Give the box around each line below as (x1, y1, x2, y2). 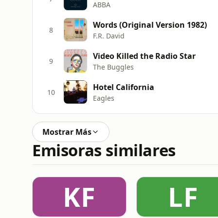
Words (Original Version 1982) (93, 19, 207, 30)
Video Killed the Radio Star (93, 50, 196, 61)
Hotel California (93, 81, 154, 92)
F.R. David (93, 31, 125, 40)
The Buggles (93, 62, 134, 72)
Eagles (93, 93, 114, 103)
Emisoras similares (32, 139, 176, 161)
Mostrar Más (42, 127, 91, 137)
